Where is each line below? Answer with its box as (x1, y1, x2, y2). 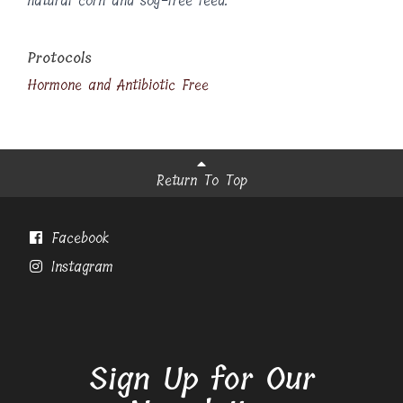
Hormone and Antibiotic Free (27, 73, 209, 98)
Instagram (45, 255, 113, 280)
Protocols (27, 46, 92, 71)
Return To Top (156, 167, 247, 193)
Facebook (45, 226, 109, 251)
